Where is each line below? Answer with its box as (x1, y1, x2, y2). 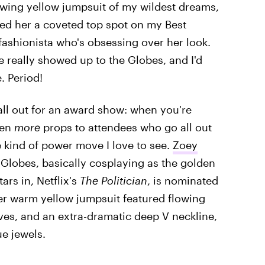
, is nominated (147, 174, 218, 187)
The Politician (79, 174, 147, 187)
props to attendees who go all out (40, 121, 212, 134)
